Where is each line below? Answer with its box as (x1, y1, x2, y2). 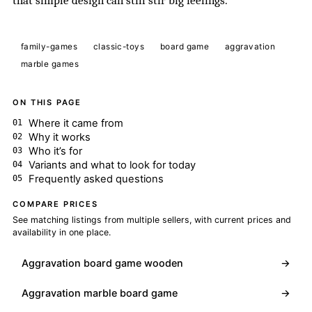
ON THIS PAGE (13, 97, 81, 108)
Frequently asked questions (28, 172, 164, 185)
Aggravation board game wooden (22, 256, 184, 269)
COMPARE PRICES (13, 198, 98, 209)
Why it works (28, 130, 91, 143)
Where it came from (28, 116, 123, 130)
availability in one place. (13, 226, 111, 237)
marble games (20, 59, 79, 70)
